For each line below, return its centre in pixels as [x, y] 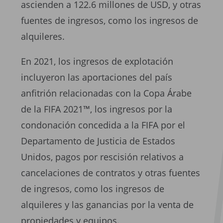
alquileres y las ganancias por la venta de [107, 205]
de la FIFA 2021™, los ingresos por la [97, 109]
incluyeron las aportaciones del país [97, 77]
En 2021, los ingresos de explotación [97, 61]
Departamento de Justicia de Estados [98, 141]
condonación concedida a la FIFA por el [103, 125]
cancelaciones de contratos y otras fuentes [111, 173]
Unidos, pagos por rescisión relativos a [102, 157]
